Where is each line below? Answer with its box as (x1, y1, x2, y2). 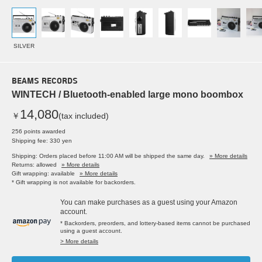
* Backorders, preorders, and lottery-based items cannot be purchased (60, 220, 250, 227)
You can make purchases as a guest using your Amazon (60, 198, 237, 207)
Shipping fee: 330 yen (12, 137, 72, 144)
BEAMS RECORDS (12, 77, 78, 87)
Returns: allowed (12, 161, 57, 168)
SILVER (13, 43, 35, 50)
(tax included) (58, 111, 109, 121)
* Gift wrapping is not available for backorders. (12, 179, 136, 186)
